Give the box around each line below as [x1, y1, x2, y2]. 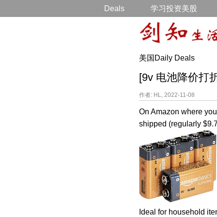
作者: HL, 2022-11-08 [139, 92, 195, 98]
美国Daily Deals [139, 54, 195, 62]
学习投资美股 [151, 4, 197, 13]
